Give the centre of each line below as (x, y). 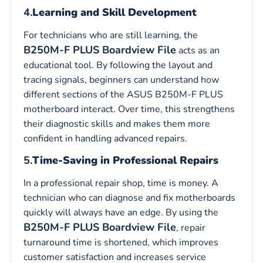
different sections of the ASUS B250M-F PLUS (123, 94)
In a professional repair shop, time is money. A (121, 183)
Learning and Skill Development (114, 12)
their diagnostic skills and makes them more (117, 124)
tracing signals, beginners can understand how (121, 80)
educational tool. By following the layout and (118, 65)
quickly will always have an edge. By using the (121, 213)
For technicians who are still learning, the (111, 35)
